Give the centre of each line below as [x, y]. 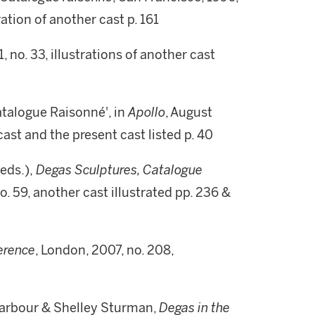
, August [189, 112]
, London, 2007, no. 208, [104, 250]
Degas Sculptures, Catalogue [118, 170]
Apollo [147, 112]
